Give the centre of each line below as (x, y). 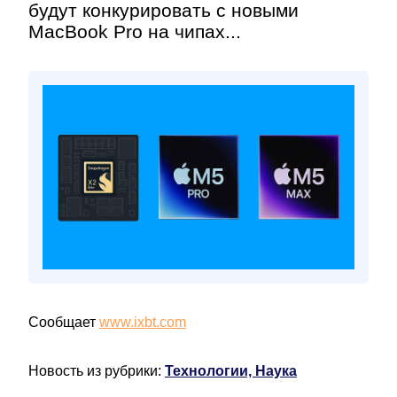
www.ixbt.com (143, 322)
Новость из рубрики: (97, 371)
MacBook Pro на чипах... (135, 31)
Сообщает (64, 322)
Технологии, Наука (231, 371)
